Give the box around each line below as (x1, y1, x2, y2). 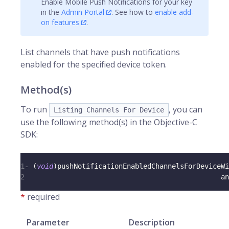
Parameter (27, 217, 70, 228)
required (27, 191, 60, 202)
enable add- (155, 7, 194, 17)
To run (20, 104, 49, 115)
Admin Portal (61, 7, 104, 17)
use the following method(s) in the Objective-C (20, 117, 197, 128)
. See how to (111, 7, 155, 17)
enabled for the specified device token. (20, 59, 167, 70)
